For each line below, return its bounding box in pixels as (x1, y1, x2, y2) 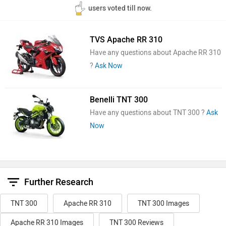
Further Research (24, 177, 93, 188)
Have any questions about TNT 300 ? (89, 108, 206, 118)
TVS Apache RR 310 (89, 35, 162, 45)
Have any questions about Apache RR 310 (89, 48, 221, 58)
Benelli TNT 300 (89, 95, 148, 105)
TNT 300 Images (138, 199, 189, 208)
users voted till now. (88, 4, 152, 13)
